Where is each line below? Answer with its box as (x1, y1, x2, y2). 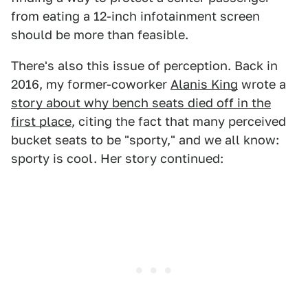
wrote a (238, 77, 286, 92)
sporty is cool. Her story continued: (11, 151, 223, 166)
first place (11, 114, 71, 129)
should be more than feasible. (11, 27, 188, 43)
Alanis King (170, 77, 238, 92)
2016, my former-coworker (11, 77, 170, 92)
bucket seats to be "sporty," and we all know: (11, 133, 279, 148)
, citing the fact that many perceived (71, 114, 286, 129)
